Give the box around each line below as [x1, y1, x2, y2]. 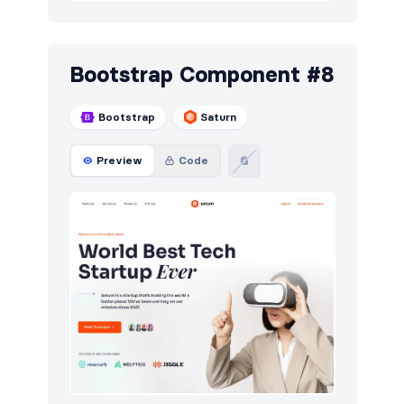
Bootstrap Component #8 [69, 61, 335, 88]
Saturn [200, 110, 237, 124]
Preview [96, 153, 142, 168]
